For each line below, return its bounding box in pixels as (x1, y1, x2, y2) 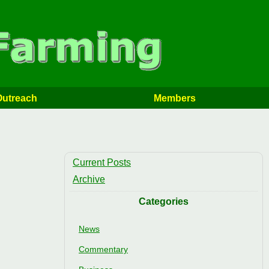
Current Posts (73, 157, 131, 168)
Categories (139, 196, 189, 207)
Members (153, 92, 196, 103)
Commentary (79, 244, 128, 254)
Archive (73, 174, 105, 184)
